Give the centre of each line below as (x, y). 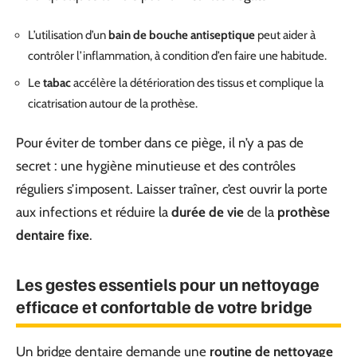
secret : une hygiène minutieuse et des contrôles (156, 166)
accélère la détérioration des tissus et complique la (197, 82)
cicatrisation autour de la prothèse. (113, 103)
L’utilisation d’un (68, 35)
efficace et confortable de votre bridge (164, 306)
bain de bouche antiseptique (182, 35)
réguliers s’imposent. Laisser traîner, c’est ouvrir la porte (172, 189)
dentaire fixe (53, 235)
